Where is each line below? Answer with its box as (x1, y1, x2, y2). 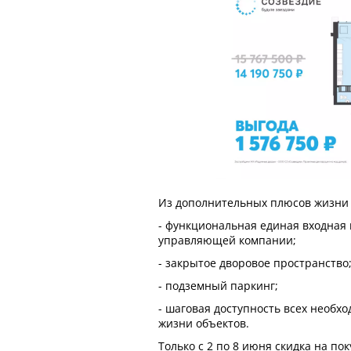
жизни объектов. (158, 315, 249, 331)
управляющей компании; (158, 232, 296, 248)
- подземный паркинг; (158, 277, 278, 293)
